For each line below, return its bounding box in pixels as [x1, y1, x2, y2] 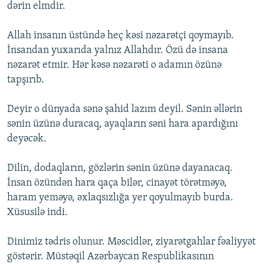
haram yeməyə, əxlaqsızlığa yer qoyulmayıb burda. [7, 192, 233, 204]
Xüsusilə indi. [7, 207, 68, 219]
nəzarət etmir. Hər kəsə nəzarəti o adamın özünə [7, 60, 222, 71]
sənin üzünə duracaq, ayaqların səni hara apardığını [7, 118, 238, 130]
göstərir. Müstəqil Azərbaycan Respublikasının [7, 251, 214, 263]
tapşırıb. [7, 74, 44, 86]
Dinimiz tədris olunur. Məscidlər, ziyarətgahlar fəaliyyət [7, 236, 256, 248]
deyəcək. [7, 133, 47, 145]
